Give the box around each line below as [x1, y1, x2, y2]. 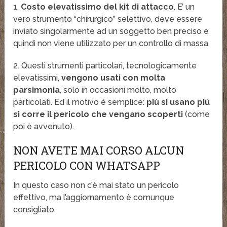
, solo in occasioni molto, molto [60, 85, 177, 95]
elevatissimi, [13, 73, 62, 83]
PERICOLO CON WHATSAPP [13, 158, 161, 173]
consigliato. [13, 205, 56, 215]
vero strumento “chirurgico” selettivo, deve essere [13, 14, 203, 24]
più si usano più [146, 97, 210, 107]
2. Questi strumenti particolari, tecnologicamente [13, 61, 197, 71]
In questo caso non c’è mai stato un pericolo [13, 180, 179, 191]
